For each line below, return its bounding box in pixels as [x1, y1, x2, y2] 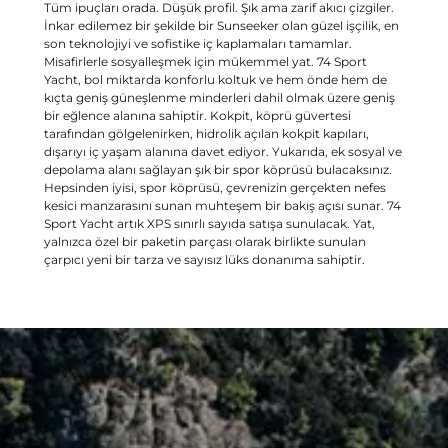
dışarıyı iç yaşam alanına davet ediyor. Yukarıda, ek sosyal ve [44, 144, 402, 159]
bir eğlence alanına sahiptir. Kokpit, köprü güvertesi [44, 108, 351, 123]
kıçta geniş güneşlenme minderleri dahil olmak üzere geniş [44, 90, 395, 105]
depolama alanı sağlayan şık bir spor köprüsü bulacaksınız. [44, 162, 392, 177]
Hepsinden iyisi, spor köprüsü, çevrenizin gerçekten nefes [44, 180, 386, 195]
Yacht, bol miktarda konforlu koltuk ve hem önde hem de [44, 72, 387, 87]
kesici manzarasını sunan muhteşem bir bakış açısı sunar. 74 [44, 198, 401, 213]
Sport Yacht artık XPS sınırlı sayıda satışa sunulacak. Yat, [44, 216, 375, 231]
